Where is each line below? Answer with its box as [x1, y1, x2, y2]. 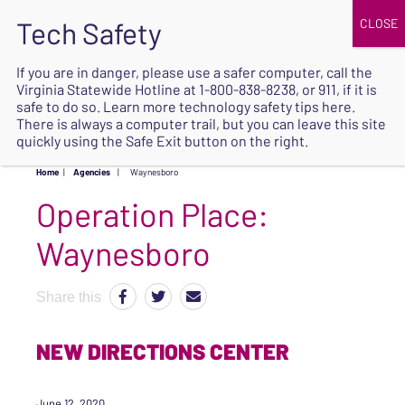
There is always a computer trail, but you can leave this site [16, 115, 386, 132]
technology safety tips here [179, 98, 352, 115]
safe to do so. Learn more [16, 98, 179, 115]
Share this [36, 289, 101, 305]
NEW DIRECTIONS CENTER [36, 338, 289, 364]
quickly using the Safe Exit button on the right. [16, 132, 308, 149]
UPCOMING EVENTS [271, 8, 350, 20]
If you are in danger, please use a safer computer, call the [16, 63, 372, 80]
